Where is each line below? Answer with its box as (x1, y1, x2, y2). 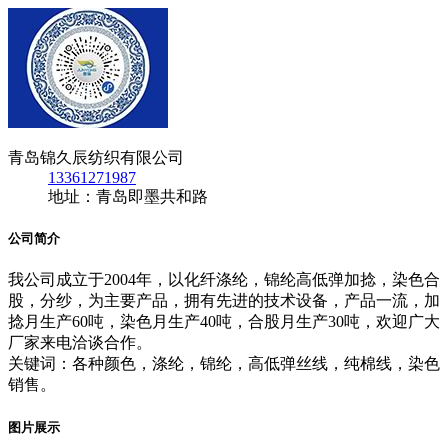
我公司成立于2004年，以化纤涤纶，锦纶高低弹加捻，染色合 (8, 271, 440, 289)
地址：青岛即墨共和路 (48, 188, 208, 205)
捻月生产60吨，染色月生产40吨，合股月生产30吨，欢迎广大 (8, 313, 440, 331)
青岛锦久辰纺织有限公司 (8, 149, 184, 166)
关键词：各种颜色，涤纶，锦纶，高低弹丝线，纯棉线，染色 (8, 355, 440, 373)
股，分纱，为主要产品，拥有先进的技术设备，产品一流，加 (8, 292, 440, 310)
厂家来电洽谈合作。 (8, 334, 152, 352)
